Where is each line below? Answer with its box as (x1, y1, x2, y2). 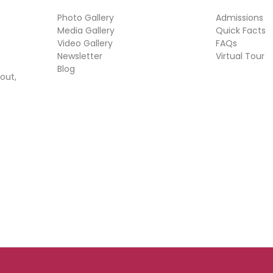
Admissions (216, 12, 263, 24)
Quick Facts (216, 24, 266, 37)
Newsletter (57, 50, 102, 63)
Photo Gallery (57, 12, 114, 24)
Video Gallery (57, 37, 113, 50)
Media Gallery (57, 24, 115, 37)
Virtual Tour (216, 50, 264, 63)
